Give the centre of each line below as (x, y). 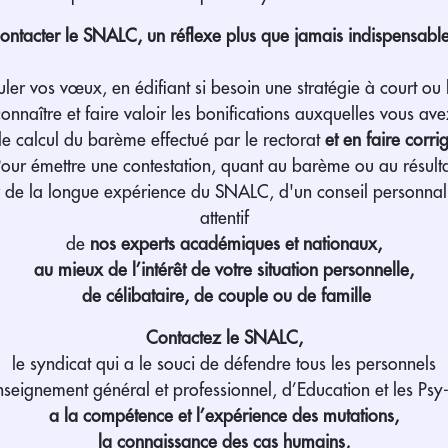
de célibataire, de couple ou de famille (226, 295)
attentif (224, 217)
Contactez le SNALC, (224, 337)
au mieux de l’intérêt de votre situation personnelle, (224, 269)
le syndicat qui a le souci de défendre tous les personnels (224, 363)
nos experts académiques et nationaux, (236, 243)
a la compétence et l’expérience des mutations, (224, 415)
